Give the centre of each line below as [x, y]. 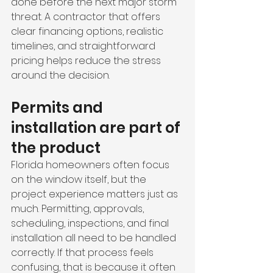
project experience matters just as [96, 194]
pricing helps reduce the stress [87, 61]
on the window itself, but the [80, 179]
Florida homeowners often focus [91, 165]
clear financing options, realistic [88, 31]
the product [56, 148]
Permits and [58, 108]
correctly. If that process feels [83, 253]
